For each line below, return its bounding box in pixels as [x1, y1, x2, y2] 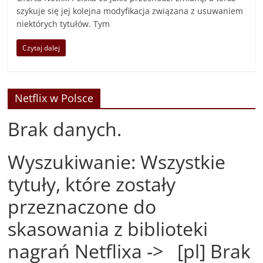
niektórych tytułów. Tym [16, 18, 110, 30]
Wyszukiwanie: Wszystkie [8, 149, 226, 175]
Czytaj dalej [22, 43, 60, 53]
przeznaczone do [8, 194, 157, 220]
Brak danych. [8, 116, 122, 142]
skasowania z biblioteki [8, 216, 208, 242]
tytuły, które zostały [8, 171, 176, 197]
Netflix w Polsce [15, 91, 94, 106]
